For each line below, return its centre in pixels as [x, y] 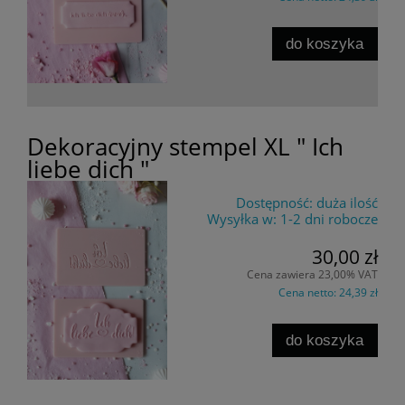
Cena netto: [309, 293]
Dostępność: [274, 202]
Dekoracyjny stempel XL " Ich [185, 146]
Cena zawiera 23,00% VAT [312, 275]
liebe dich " [88, 169]
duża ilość [347, 202]
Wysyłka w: [242, 218]
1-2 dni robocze [329, 218]
